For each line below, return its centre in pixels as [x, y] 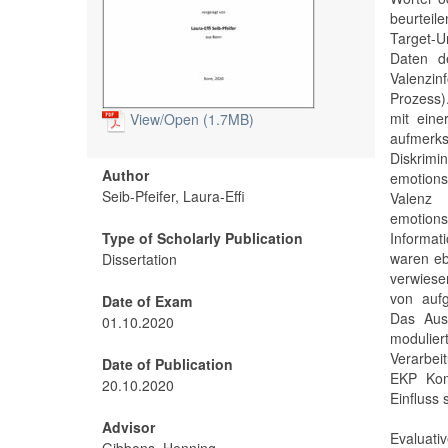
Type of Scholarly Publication [202, 238]
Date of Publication [167, 364]
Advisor [128, 427]
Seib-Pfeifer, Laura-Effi [173, 196]
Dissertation [139, 259]
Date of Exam [147, 301]
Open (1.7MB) [209, 119]
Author [125, 175]
